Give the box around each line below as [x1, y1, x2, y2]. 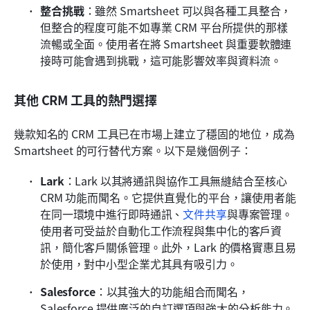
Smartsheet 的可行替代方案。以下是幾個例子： [14, 141, 252, 158]
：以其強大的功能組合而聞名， [95, 282, 249, 300]
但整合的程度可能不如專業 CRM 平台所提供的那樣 [40, 18, 288, 35]
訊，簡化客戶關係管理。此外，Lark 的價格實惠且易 [40, 238, 296, 255]
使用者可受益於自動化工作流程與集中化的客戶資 [40, 221, 282, 239]
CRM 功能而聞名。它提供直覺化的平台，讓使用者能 [40, 188, 296, 206]
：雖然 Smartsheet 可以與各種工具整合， [84, 1, 292, 19]
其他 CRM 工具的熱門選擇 [14, 90, 157, 109]
